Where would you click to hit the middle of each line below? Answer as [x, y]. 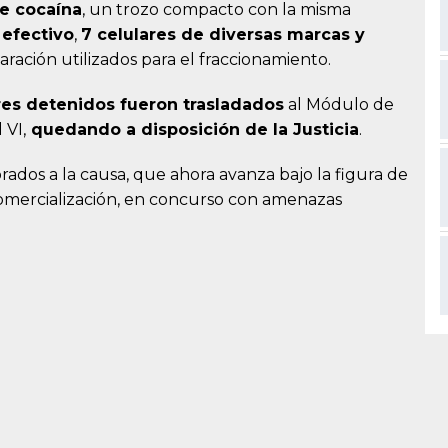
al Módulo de [339, 105]
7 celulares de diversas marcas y [223, 35]
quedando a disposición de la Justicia [192, 130]
